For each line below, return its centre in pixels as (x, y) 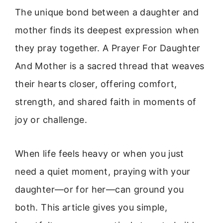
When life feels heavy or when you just (100, 154)
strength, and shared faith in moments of (106, 102)
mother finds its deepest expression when (107, 30)
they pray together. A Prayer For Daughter (108, 48)
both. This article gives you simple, (91, 208)
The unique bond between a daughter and (107, 12)
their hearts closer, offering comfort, (96, 84)
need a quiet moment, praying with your (103, 172)
